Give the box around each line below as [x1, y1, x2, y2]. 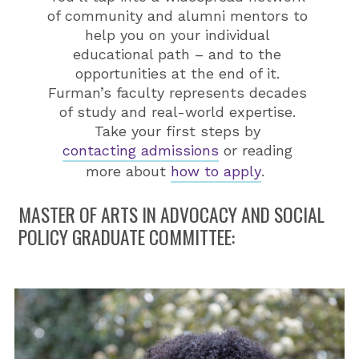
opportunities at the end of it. [75, 65, 280, 83]
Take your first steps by [94, 123, 260, 140]
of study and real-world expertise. [58, 103, 296, 121]
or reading [218, 142, 292, 159]
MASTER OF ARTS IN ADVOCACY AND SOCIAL [18, 200, 325, 229]
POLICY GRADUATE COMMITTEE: [18, 223, 235, 252]
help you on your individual [84, 26, 270, 44]
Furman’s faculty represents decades [47, 84, 307, 102]
